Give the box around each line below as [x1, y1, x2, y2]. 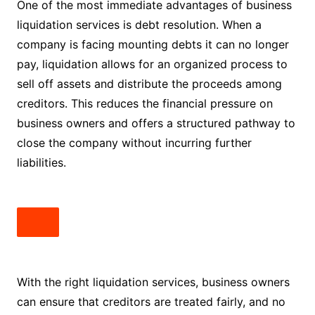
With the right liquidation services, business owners [16, 275, 290, 289]
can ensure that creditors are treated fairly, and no [16, 295, 285, 309]
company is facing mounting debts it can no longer [16, 37, 289, 51]
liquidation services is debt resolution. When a [16, 18, 262, 32]
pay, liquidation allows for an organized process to [16, 57, 288, 71]
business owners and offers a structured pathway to [16, 116, 295, 130]
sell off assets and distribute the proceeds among [16, 77, 282, 91]
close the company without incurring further [16, 136, 252, 150]
